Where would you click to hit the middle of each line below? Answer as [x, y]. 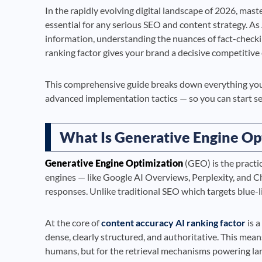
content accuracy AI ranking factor [173, 222]
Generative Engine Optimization [114, 163]
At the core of [73, 222]
